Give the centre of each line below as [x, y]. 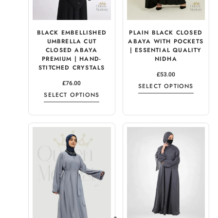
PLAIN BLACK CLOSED [166, 32]
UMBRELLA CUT [72, 41]
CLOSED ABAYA [72, 50]
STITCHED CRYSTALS [72, 67]
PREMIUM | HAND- [72, 59]
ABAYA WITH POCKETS [166, 41]
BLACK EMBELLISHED [72, 32]
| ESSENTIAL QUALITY [166, 50]
